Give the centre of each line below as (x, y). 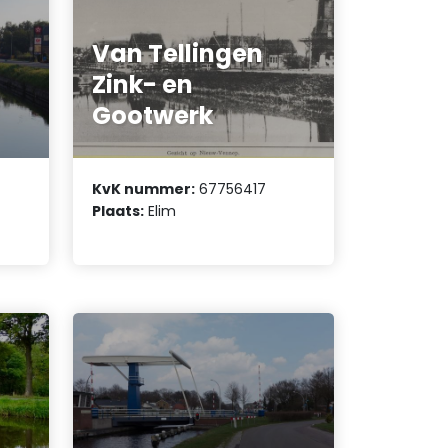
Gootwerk (153, 116)
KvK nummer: (144, 188)
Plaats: (118, 210)
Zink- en (143, 85)
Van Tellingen (178, 54)
